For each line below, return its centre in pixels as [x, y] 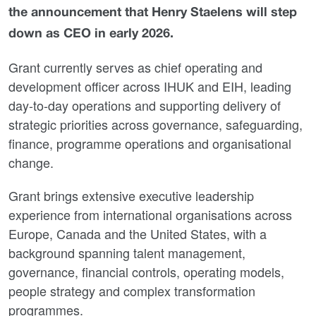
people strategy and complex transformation [132, 291]
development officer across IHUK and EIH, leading [150, 86]
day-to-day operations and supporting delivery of [145, 105]
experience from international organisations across [150, 214]
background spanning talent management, [127, 253]
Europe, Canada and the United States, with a [138, 233]
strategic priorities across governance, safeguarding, [156, 124]
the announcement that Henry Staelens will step [153, 13]
